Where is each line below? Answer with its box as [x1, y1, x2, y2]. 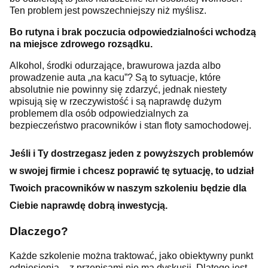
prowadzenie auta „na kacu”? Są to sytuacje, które [10, 72, 221, 83]
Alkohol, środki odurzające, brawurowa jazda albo [10, 60, 221, 71]
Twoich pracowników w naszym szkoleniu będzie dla [10, 182, 246, 193]
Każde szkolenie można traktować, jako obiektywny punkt [10, 250, 253, 261]
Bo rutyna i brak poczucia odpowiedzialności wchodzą [10, 27, 256, 38]
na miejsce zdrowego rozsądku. [10, 39, 153, 50]
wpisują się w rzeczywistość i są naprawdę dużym [10, 96, 221, 107]
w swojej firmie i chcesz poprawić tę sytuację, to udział [10, 165, 254, 176]
